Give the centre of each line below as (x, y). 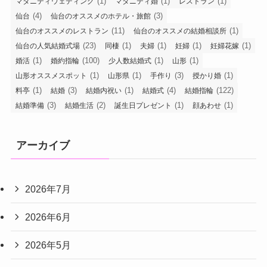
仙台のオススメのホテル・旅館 (100, 16)
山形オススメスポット (51, 75)
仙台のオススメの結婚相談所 (180, 31)
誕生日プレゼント (143, 105)
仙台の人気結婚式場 (47, 46)
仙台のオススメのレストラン (62, 31)
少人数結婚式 (130, 60)
